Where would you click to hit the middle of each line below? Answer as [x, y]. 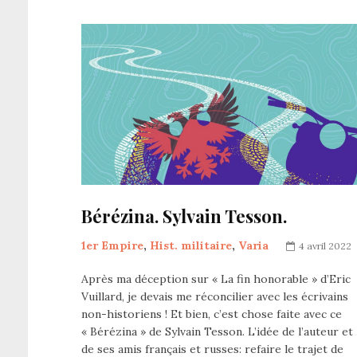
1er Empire [112, 246]
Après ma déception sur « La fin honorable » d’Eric [216, 279]
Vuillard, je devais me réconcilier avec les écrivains [215, 297]
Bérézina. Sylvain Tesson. [184, 216]
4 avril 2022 [325, 246]
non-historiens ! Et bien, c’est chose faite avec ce [212, 314]
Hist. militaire [191, 246]
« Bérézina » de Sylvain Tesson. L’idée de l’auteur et [217, 332]
